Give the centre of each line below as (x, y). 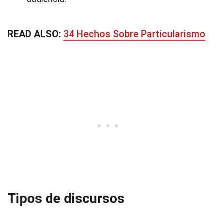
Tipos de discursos (66, 198)
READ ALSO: (35, 34)
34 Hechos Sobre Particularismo (134, 34)
